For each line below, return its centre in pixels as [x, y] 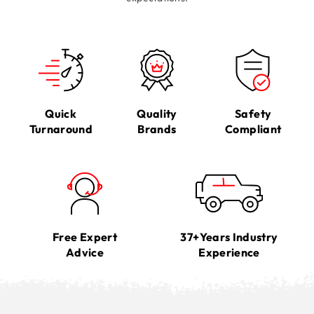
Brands [157, 129]
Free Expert [85, 237]
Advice [85, 253]
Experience [229, 253]
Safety [253, 114]
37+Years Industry [229, 237]
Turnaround [61, 129]
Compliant [253, 129]
